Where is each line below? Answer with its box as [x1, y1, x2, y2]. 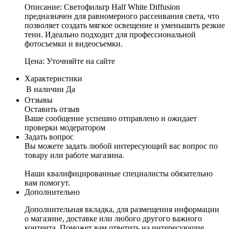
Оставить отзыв [25, 105, 80, 114]
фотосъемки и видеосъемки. [25, 39, 123, 49]
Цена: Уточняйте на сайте [25, 57, 115, 66]
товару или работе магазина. [25, 151, 124, 160]
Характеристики [25, 74, 82, 83]
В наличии [26, 85, 64, 94]
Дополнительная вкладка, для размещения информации [25, 205, 219, 214]
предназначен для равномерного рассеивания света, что [25, 12, 219, 21]
